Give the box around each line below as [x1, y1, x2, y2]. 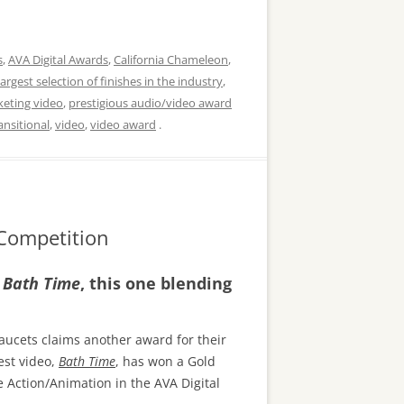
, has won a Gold [115, 353, 216, 370]
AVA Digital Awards [8, 51, 108, 68]
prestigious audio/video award [69, 95, 232, 111]
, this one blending [80, 272, 232, 294]
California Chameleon [114, 51, 228, 68]
